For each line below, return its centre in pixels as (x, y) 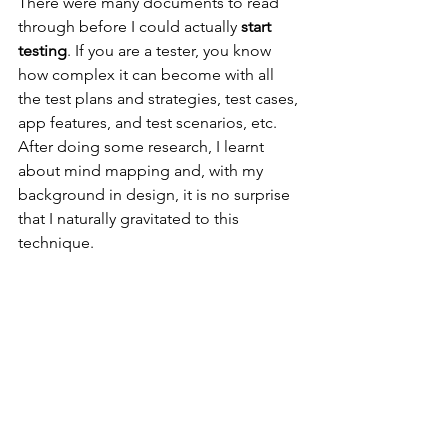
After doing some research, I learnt (143, 146)
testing (42, 50)
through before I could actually (129, 26)
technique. (56, 242)
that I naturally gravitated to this (130, 218)
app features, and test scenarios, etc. (149, 122)
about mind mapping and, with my (142, 170)
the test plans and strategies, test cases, (160, 98)
